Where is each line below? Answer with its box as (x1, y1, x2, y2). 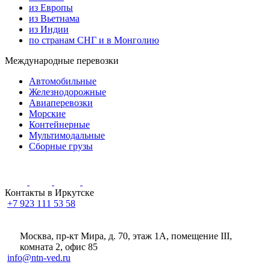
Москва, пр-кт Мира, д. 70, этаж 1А (20, 230, 167, 241)
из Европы (29, 2, 73, 13)
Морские (29, 108, 66, 119)
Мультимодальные (29, 130, 105, 140)
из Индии (29, 24, 69, 34)
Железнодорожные (29, 86, 106, 97)
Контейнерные (29, 119, 90, 130)
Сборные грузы (29, 140, 93, 151)
